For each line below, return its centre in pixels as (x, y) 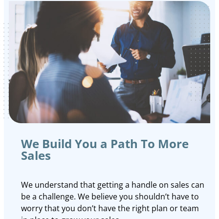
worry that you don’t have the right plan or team (110, 208)
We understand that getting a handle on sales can (113, 185)
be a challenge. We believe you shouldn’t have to (110, 196)
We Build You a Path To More (105, 143)
